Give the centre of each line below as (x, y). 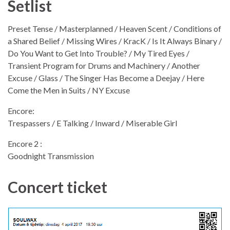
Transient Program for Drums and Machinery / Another (104, 66)
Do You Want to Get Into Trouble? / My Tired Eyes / (99, 53)
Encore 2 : (25, 144)
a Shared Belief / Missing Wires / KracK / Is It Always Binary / (115, 41)
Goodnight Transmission (51, 156)
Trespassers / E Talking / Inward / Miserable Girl (92, 123)
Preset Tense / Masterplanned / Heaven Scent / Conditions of (114, 29)
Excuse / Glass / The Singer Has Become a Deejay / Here (106, 78)
